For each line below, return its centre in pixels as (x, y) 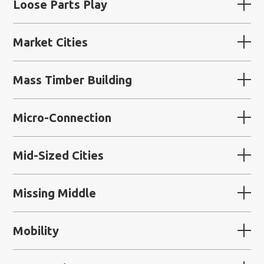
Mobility (36, 230)
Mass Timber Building (73, 80)
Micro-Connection (62, 117)
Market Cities (51, 42)
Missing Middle (55, 193)
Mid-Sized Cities (59, 155)
